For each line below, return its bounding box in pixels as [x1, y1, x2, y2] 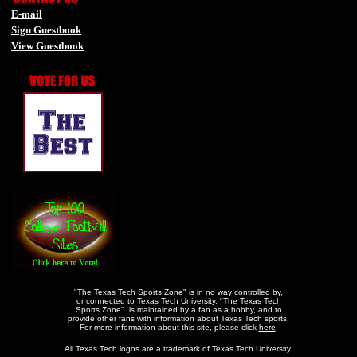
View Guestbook [11, 40, 84, 52]
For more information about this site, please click [79, 323, 259, 331]
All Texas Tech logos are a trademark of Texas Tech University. [65, 344, 292, 353]
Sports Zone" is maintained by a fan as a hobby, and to [75, 305, 282, 314]
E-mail [11, 8, 42, 20]
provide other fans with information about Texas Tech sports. [68, 314, 289, 323]
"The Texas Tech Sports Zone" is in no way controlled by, [74, 288, 283, 296]
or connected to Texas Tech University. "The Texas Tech [76, 296, 281, 305]
